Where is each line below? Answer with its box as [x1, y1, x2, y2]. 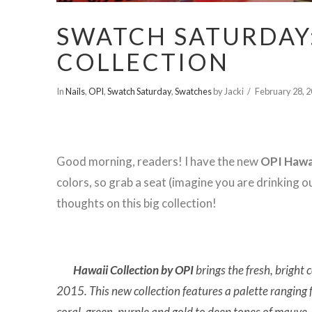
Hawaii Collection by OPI [56, 263, 194, 278]
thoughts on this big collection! [56, 195, 217, 210]
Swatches [174, 85, 212, 97]
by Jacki [211, 85, 244, 97]
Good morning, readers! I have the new [56, 153, 260, 169]
